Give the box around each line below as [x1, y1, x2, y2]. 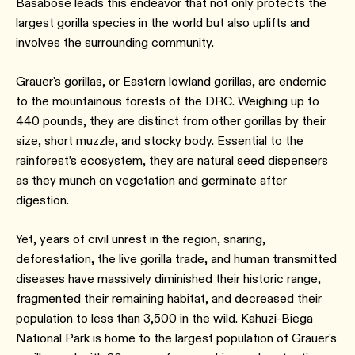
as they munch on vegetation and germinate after [16, 173, 287, 188]
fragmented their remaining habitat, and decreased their [16, 291, 322, 306]
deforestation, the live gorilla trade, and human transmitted [16, 251, 337, 266]
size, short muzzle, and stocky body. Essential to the [16, 133, 303, 148]
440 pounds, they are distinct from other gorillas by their [16, 113, 326, 128]
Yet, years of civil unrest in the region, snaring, [16, 231, 265, 246]
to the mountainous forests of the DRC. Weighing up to [16, 94, 319, 109]
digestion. [16, 193, 72, 208]
